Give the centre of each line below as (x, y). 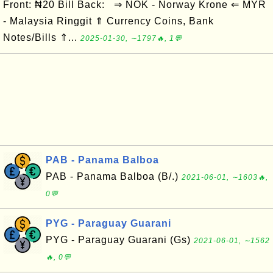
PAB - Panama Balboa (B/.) (114, 176)
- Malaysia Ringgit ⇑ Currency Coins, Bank (108, 21)
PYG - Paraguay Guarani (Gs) (120, 240)
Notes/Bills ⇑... (42, 37)
